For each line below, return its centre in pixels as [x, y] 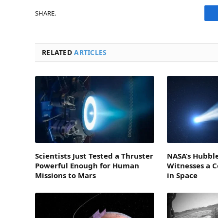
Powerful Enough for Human [87, 166]
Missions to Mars [65, 175]
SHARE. [45, 13]
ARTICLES [91, 53]
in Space [182, 175]
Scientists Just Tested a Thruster [94, 156]
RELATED [58, 53]
